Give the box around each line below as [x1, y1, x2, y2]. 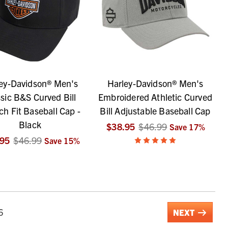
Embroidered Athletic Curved [98, 91, 212, 103]
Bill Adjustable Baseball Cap [100, 105, 211, 117]
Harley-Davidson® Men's [107, 77, 204, 90]
